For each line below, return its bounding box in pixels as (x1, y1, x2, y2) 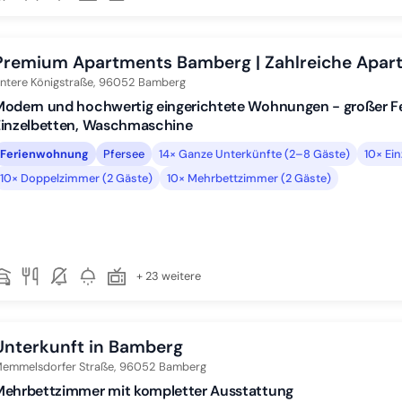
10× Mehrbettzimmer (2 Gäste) (167, 170, 331, 186)
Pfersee (103, 145, 144, 162)
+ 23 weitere (136, 268, 201, 284)
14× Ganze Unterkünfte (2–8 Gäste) (159, 145, 350, 162)
